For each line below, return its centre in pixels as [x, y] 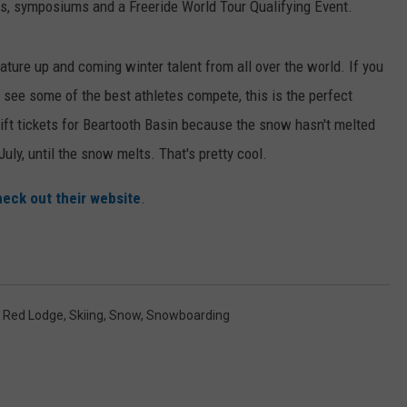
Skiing [86, 316]
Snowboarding [188, 316]
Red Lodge [33, 316]
